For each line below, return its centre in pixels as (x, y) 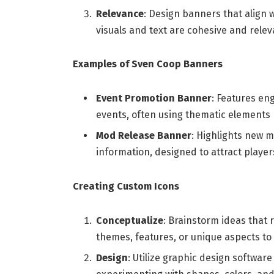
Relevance (120, 13)
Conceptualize (129, 220)
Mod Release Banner (143, 136)
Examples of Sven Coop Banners (147, 64)
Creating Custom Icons (126, 187)
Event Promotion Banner (154, 98)
